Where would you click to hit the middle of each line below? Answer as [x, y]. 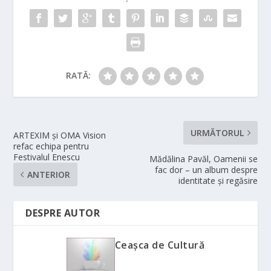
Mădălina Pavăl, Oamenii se [203, 158]
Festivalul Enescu [47, 157]
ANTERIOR [49, 174]
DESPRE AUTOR [63, 213]
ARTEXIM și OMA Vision [60, 135]
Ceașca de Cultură [160, 245]
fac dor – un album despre [206, 169]
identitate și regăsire [218, 180]
